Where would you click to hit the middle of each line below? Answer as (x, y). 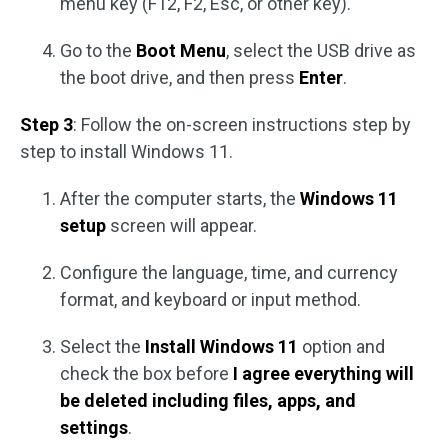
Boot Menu (181, 50)
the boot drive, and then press (179, 77)
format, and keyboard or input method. (210, 299)
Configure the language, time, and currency (229, 272)
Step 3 (46, 124)
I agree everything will (323, 373)
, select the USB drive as (321, 50)
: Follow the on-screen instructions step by (242, 124)
